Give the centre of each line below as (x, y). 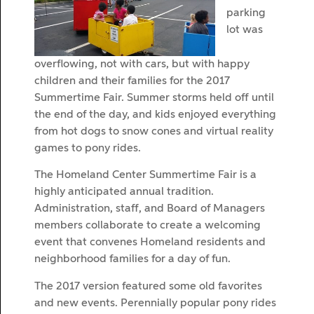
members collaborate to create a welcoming (148, 226)
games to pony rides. (88, 148)
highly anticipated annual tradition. (124, 192)
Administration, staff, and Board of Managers (150, 209)
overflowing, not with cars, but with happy (142, 64)
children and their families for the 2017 (132, 81)
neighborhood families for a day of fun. (132, 260)
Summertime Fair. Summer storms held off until (154, 98)
